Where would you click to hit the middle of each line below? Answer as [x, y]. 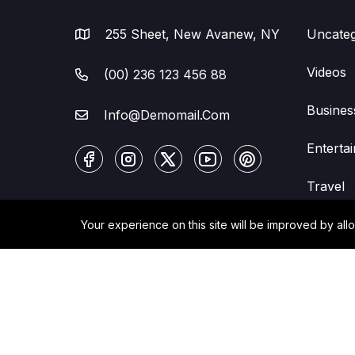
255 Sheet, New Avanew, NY [190, 34]
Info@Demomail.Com [166, 115]
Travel [326, 186]
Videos [326, 72]
